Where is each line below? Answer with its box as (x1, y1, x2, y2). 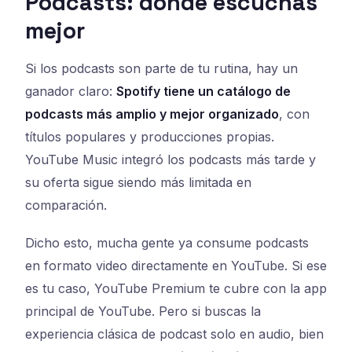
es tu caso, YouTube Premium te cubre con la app (25, 280, 327, 297)
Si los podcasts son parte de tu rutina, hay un (25, 60, 298, 76)
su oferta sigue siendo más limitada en (25, 174, 251, 190)
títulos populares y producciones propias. (25, 128, 274, 145)
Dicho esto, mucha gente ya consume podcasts (25, 235, 309, 251)
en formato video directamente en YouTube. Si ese (25, 258, 327, 274)
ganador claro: (25, 82, 116, 99)
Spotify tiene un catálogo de (116, 82, 291, 99)
